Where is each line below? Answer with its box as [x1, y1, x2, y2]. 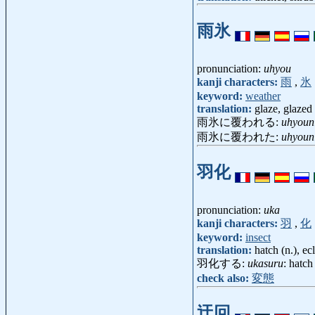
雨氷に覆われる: [197, 115, 281, 128]
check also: [197, 271, 252, 284]
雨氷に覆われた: [197, 130, 281, 143]
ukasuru [247, 257, 283, 269]
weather [245, 89, 281, 102]
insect [245, 231, 271, 243]
